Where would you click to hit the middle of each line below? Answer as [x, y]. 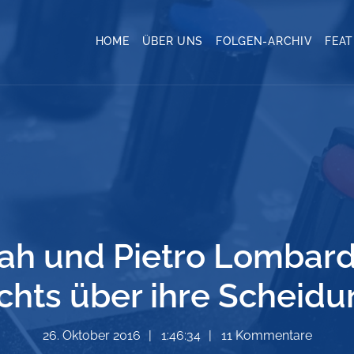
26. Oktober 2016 [91, 335]
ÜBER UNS [173, 41]
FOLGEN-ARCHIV [264, 41]
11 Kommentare [266, 335]
